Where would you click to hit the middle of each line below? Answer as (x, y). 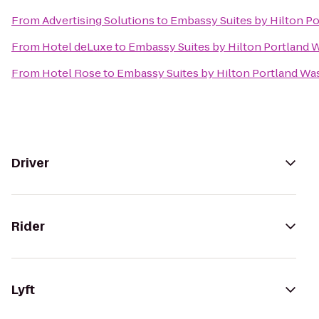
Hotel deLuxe (77, 47)
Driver (30, 163)
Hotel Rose (72, 73)
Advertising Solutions (98, 20)
